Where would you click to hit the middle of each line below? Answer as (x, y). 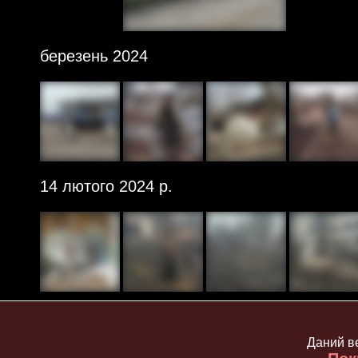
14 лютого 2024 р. (106, 186)
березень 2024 (94, 56)
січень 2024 (82, 316)
